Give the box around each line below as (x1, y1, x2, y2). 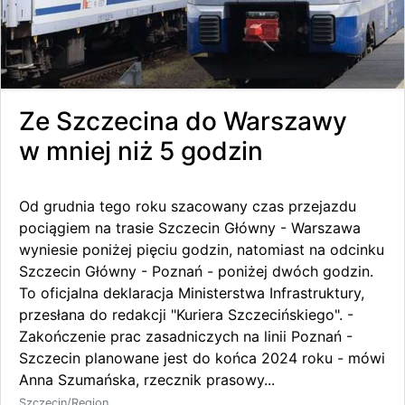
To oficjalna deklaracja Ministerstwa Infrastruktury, (19, 283, 364, 302)
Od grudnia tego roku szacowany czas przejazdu (19, 196, 356, 215)
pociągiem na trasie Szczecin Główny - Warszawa (19, 218, 361, 237)
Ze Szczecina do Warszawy (19, 105, 347, 137)
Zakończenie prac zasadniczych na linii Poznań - (19, 326, 353, 345)
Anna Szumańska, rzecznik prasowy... (19, 370, 275, 389)
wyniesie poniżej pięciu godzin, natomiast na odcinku (19, 240, 384, 259)
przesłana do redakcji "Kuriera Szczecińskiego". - (19, 305, 353, 324)
